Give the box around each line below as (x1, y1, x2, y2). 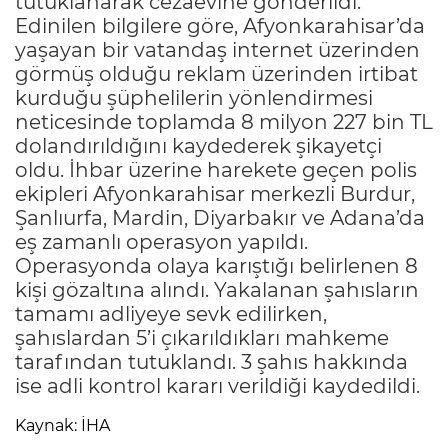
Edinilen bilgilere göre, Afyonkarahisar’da (15, 13, 425, 38)
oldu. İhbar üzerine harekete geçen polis (15, 157, 417, 182)
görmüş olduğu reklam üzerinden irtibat (15, 61, 418, 86)
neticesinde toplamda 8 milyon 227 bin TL (15, 109, 433, 134)
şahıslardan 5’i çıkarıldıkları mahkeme (15, 325, 389, 350)
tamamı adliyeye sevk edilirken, (15, 301, 327, 326)
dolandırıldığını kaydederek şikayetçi (15, 133, 382, 158)
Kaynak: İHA (15, 415, 110, 435)
